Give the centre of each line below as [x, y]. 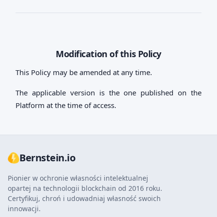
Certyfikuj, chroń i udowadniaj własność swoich [84, 198]
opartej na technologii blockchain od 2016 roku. [85, 188]
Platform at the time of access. [66, 105]
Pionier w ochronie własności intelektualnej [78, 178]
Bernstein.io [47, 158]
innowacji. [24, 209]
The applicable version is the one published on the [108, 93]
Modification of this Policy [108, 54]
